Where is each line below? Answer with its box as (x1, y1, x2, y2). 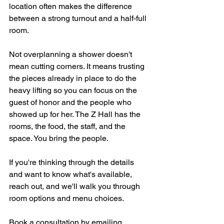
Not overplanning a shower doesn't (9, 49, 134, 59)
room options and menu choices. (9, 193, 124, 203)
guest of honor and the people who (9, 97, 133, 107)
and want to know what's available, (9, 169, 134, 179)
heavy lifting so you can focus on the (9, 85, 139, 95)
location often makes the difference (9, 1, 134, 11)
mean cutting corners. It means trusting (9, 61, 146, 71)
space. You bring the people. (9, 133, 108, 143)
